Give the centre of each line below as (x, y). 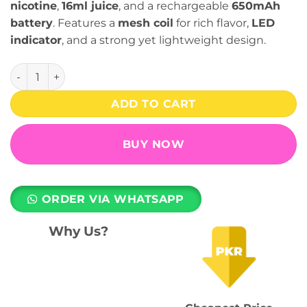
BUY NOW (153, 145)
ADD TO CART (153, 104)
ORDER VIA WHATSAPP (113, 199)
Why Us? (78, 231)
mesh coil (146, 23)
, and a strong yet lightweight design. (164, 40)
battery (32, 23)
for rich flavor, (212, 23)
